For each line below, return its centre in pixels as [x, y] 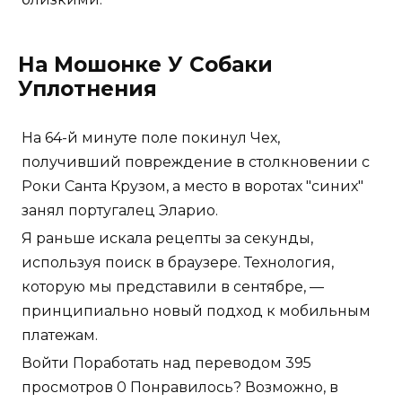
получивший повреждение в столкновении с [196, 162]
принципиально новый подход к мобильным [196, 311]
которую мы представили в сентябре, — [173, 287]
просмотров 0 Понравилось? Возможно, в [180, 388]
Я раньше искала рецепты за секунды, [167, 239]
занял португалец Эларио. [120, 211]
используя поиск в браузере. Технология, [178, 263]
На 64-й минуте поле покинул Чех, [151, 138]
